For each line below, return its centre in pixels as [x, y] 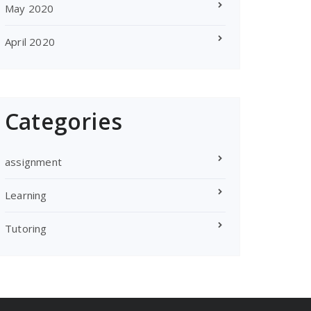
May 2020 [30, 8]
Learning [26, 195]
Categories [64, 121]
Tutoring [26, 228]
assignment [33, 162]
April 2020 [30, 42]
